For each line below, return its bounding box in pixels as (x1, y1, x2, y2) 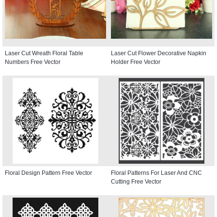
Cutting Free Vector (111, 178, 161, 185)
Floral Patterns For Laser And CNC (111, 169, 202, 176)
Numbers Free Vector (5, 58, 61, 65)
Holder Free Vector (111, 58, 160, 65)
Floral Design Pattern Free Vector (5, 169, 92, 176)
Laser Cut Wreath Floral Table (5, 49, 83, 57)
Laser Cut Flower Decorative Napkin (111, 49, 206, 57)
